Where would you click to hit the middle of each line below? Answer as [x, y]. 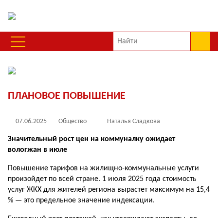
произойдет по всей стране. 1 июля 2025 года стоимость [102, 179]
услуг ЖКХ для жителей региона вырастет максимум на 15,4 [109, 190]
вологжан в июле [37, 150]
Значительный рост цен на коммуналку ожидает [91, 139]
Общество [73, 121]
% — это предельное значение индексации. [81, 200]
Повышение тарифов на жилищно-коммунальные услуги [103, 168]
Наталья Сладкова [134, 121]
